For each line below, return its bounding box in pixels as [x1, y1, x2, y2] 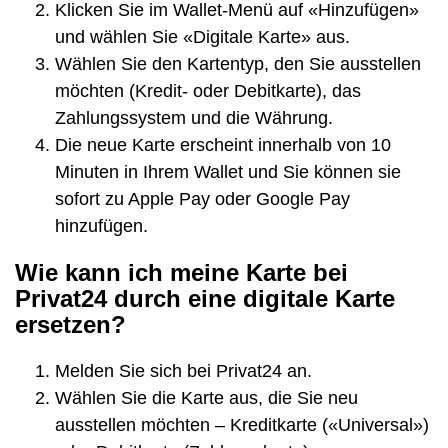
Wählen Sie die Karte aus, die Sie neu [55, 387, 358, 408]
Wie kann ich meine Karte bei [15, 258, 348, 286]
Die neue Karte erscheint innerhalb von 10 [55, 134, 391, 155]
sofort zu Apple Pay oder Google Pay [55, 188, 350, 209]
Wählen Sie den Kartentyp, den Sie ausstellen [55, 53, 421, 74]
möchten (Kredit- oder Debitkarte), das [55, 80, 361, 101]
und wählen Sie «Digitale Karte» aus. [55, 26, 350, 47]
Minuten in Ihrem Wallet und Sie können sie [55, 161, 401, 182]
